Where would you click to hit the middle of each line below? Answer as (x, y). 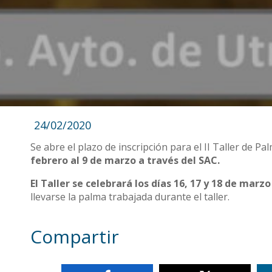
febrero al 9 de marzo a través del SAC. (125, 161)
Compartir (75, 237)
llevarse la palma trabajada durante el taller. (130, 197)
